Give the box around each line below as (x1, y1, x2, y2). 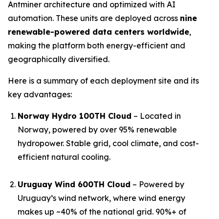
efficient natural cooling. (18, 152, 110, 162)
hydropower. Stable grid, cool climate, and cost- (18, 138, 199, 149)
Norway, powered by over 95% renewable (18, 125, 177, 135)
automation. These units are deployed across (8, 13, 180, 23)
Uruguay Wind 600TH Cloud (18, 179, 131, 190)
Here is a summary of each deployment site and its (8, 76, 199, 86)
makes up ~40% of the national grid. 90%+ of (18, 207, 186, 217)
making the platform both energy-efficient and (8, 41, 185, 51)
